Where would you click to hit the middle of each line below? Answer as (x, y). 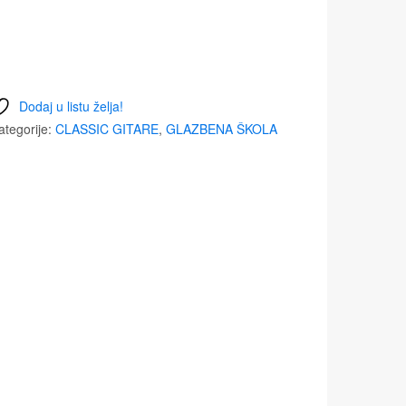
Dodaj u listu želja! (71, 106)
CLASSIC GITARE (107, 128)
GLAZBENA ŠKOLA (222, 128)
